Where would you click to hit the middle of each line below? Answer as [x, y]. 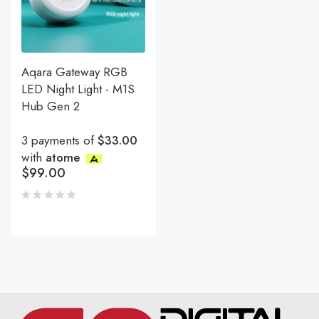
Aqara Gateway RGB [74, 72]
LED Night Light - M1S [78, 89]
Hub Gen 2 [51, 106]
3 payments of [59, 141]
